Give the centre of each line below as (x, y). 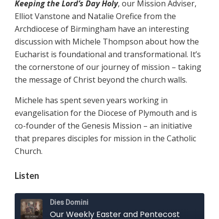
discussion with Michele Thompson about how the (107, 42)
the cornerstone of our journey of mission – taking (108, 67)
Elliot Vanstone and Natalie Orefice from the (95, 16)
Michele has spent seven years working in (91, 100)
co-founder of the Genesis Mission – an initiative (103, 126)
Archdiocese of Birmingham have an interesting (102, 29)
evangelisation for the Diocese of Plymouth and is (106, 113)
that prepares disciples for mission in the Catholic (105, 139)
